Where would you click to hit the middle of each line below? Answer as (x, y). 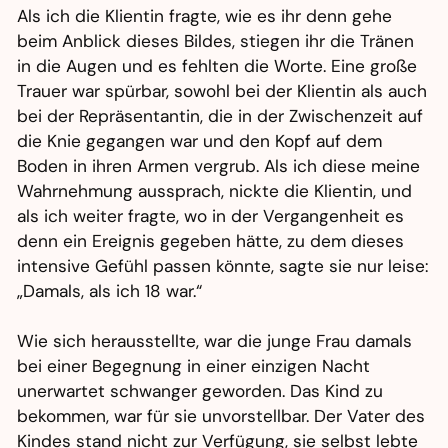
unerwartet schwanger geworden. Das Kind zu (200, 391)
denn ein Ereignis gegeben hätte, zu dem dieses (211, 241)
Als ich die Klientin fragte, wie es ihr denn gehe (205, 16)
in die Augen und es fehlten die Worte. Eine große (217, 66)
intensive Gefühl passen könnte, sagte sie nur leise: (223, 266)
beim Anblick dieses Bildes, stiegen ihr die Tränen (216, 41)
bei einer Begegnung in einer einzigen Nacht (194, 366)
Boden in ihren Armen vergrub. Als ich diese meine (219, 166)
